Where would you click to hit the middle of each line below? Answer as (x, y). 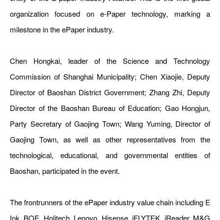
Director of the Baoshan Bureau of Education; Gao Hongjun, (110, 108)
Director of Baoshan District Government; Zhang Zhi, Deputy (110, 92)
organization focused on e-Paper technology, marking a (110, 13)
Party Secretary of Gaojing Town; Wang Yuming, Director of (110, 123)
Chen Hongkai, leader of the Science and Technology (110, 60)
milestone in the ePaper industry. (62, 29)
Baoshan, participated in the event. (65, 170)
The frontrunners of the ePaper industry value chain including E (110, 202)
